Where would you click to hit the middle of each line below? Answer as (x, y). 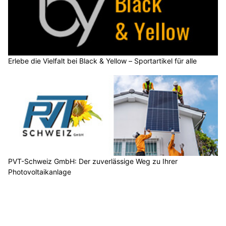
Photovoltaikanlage (40, 172)
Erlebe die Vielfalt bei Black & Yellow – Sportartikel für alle (102, 61)
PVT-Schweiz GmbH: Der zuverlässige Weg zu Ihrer (93, 161)
